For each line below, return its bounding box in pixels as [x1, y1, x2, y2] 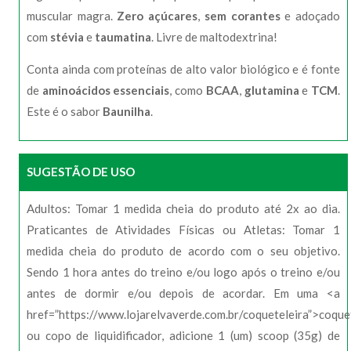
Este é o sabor [27, 104, 103, 118]
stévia [50, 30, 84, 44]
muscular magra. [27, 9, 118, 23]
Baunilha [103, 104, 150, 118]
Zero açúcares [117, 9, 198, 23]
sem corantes [204, 9, 280, 23]
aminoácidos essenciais [42, 83, 170, 97]
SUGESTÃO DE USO [27, 165, 135, 179]
